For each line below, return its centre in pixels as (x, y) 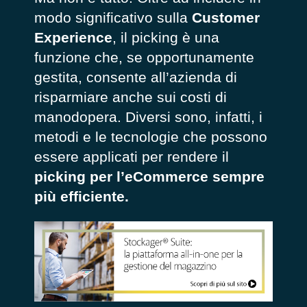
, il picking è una (165, 37)
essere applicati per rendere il (131, 156)
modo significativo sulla (113, 17)
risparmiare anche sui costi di (130, 97)
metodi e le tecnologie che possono (150, 136)
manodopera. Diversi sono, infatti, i (148, 116)
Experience (73, 37)
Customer (225, 17)
